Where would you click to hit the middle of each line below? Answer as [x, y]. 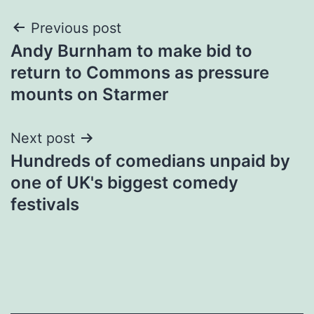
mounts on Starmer [90, 94]
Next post [43, 138]
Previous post [76, 28]
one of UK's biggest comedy [124, 182]
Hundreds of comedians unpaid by [150, 161]
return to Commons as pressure [140, 72]
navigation [71, 63]
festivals [45, 204]
